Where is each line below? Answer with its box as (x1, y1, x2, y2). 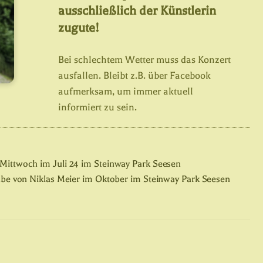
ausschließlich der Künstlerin (58, 4, 217, 18)
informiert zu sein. (58, 102, 137, 113)
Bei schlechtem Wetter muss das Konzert (58, 54, 231, 65)
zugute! (58, 21, 100, 35)
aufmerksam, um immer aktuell (58, 86, 194, 97)
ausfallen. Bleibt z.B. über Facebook (58, 70, 211, 81)
